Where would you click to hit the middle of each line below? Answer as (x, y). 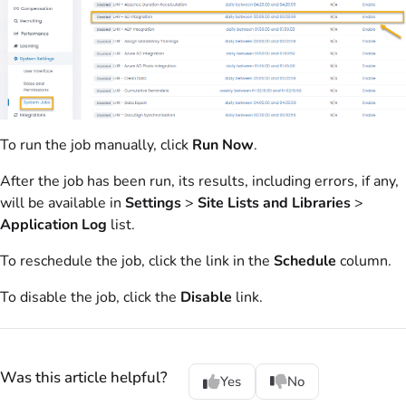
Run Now (223, 145)
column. (364, 261)
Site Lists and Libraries (274, 203)
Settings (155, 203)
